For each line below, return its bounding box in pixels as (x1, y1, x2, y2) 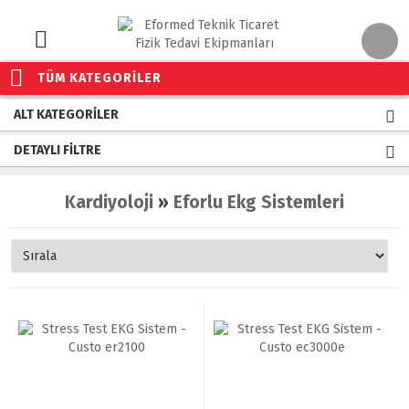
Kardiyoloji (65, 192, 153, 213)
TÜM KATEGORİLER (37, 70, 162, 86)
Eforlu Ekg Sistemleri (173, 192, 344, 213)
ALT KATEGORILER (14, 107, 119, 122)
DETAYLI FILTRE (14, 142, 101, 158)
